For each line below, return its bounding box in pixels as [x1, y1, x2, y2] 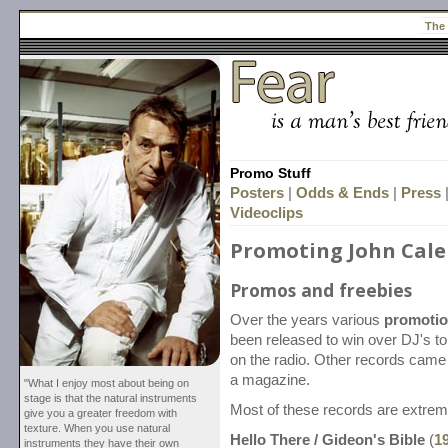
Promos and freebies [230, 277, 412, 302]
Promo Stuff [230, 164, 311, 181]
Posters [230, 184, 284, 201]
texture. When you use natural [24, 421, 170, 434]
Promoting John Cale [230, 235, 446, 264]
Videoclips [230, 204, 303, 221]
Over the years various [230, 311, 384, 328]
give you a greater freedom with [24, 406, 177, 419]
